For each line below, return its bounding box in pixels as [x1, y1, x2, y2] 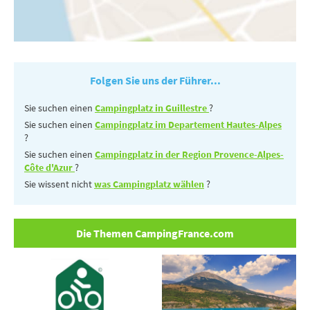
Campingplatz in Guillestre [95, 101, 209, 114]
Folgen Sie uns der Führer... [89, 73, 221, 87]
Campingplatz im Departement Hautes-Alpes [95, 118, 282, 131]
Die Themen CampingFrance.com [76, 226, 234, 240]
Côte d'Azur [24, 161, 75, 174]
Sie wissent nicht [24, 177, 94, 190]
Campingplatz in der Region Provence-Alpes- [95, 147, 284, 161]
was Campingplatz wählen [94, 177, 204, 190]
